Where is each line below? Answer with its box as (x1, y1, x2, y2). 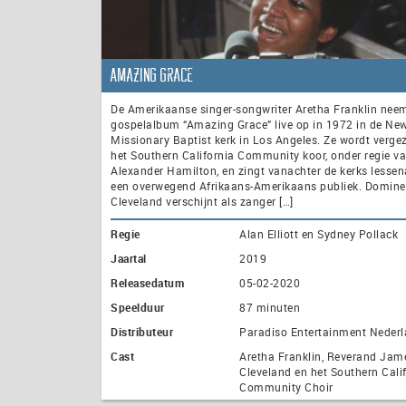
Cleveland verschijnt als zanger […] (111, 194, 294, 209)
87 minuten (239, 300, 300, 315)
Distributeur (111, 324, 173, 340)
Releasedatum (111, 275, 184, 291)
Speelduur (111, 300, 165, 315)
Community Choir (239, 380, 333, 395)
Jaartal (111, 251, 147, 266)
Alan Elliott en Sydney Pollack (239, 227, 398, 242)
